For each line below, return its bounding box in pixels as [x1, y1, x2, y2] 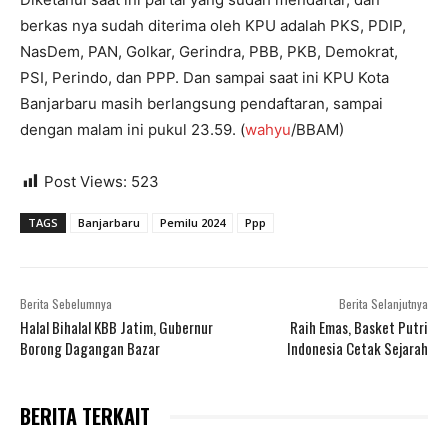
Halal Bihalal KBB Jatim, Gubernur [20, 316, 213, 339]
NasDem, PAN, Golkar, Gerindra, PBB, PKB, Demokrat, [20, 42, 398, 62]
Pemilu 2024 [160, 215, 225, 231]
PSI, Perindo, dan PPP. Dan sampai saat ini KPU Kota [20, 68, 389, 88]
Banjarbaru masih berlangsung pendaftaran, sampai [20, 94, 383, 114]
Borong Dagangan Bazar [20, 337, 160, 360]
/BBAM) [291, 120, 344, 140]
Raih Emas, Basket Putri [289, 316, 428, 339]
